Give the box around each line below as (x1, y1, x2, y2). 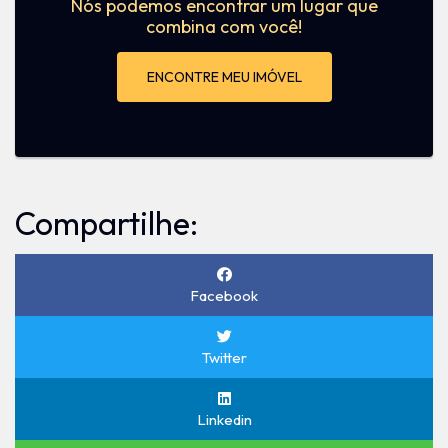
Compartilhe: (15, 203, 198, 243)
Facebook (190, 286, 258, 305)
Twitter (201, 348, 247, 367)
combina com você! (146, 15, 302, 38)
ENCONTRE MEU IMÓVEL (146, 68, 302, 86)
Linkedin (196, 410, 252, 429)
